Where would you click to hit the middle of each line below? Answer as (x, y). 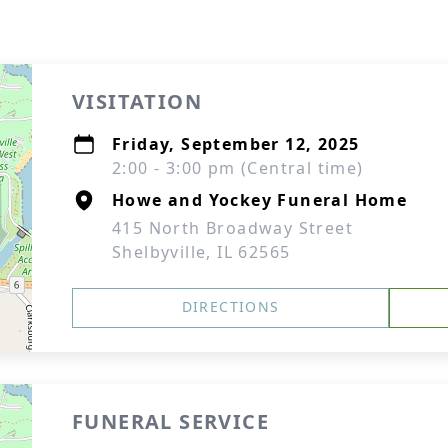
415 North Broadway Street (232, 228)
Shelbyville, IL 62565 (201, 252)
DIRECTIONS (230, 306)
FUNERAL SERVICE (170, 421)
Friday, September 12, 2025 (236, 144)
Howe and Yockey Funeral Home (260, 200)
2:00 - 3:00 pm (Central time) (238, 168)
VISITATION (137, 101)
